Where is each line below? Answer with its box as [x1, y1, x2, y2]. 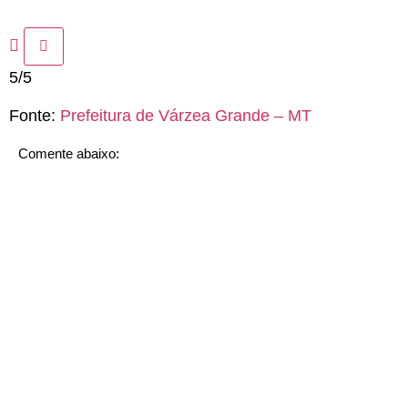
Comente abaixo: [18, 146, 119, 162]
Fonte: [9, 106, 60, 125]
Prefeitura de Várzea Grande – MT [60, 106, 311, 125]
